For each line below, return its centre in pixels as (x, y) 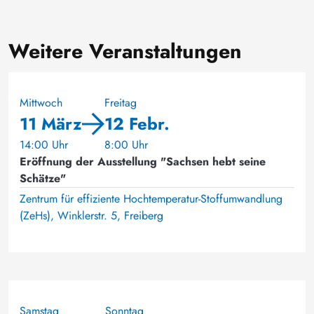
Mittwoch (41, 103)
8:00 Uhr (126, 145)
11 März (51, 124)
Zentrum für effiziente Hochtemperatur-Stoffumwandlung (151, 199)
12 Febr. (137, 124)
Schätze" (43, 178)
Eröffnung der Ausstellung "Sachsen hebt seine (143, 162)
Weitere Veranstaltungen (125, 51)
